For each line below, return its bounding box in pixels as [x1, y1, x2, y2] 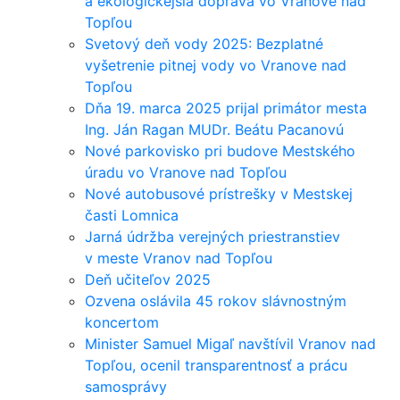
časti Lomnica [85, 206, 179, 224]
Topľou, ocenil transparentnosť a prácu [85, 356, 347, 374]
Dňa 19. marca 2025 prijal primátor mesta [85, 99, 367, 117]
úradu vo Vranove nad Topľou [85, 163, 287, 181]
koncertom [85, 313, 159, 331]
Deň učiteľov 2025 [85, 271, 211, 288]
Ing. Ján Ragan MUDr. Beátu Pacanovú [85, 121, 344, 138]
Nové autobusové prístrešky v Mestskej [85, 185, 353, 203]
